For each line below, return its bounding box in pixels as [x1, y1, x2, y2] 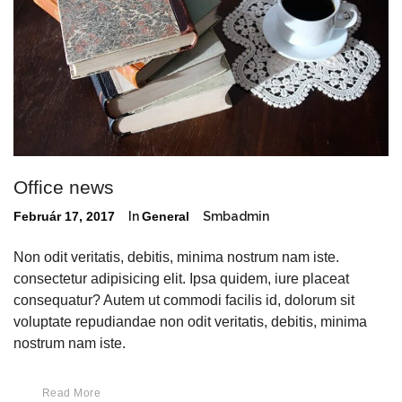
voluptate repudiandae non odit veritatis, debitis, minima [13, 314, 367, 330]
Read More [42, 387, 101, 400]
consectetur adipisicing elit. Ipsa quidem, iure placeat [13, 271, 349, 287]
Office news [13, 177, 114, 198]
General [142, 209, 189, 224]
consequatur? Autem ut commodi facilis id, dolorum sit [13, 293, 354, 309]
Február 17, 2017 [13, 209, 115, 224]
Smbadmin [203, 209, 269, 224]
